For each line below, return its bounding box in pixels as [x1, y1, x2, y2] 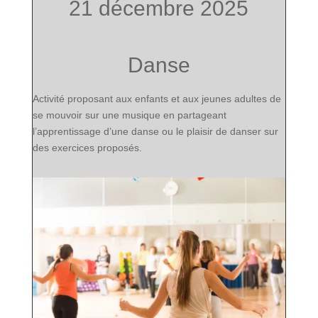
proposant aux [67, 92, 135, 104]
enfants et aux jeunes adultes [134, 92, 267, 104]
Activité [32, 92, 67, 104]
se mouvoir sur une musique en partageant [32, 109, 226, 121]
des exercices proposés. [32, 141, 142, 153]
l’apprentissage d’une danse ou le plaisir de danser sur [32, 125, 278, 137]
